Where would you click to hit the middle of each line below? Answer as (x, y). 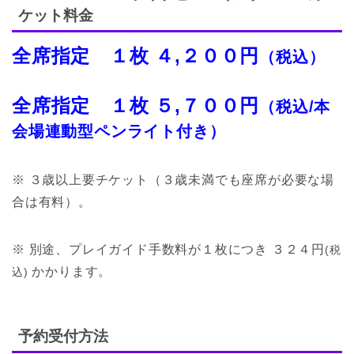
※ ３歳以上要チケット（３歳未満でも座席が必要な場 (173, 179)
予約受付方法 (63, 337)
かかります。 (70, 271)
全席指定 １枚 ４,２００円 (136, 55)
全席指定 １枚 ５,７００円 (136, 105)
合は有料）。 (52, 201)
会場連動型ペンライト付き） (119, 131)
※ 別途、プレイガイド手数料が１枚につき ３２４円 (168, 249)
